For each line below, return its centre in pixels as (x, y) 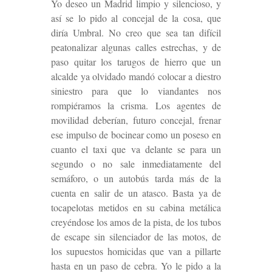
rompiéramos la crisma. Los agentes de (136, 105)
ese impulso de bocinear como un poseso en (136, 134)
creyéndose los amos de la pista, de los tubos (136, 222)
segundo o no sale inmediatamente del (136, 163)
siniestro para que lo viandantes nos (136, 90)
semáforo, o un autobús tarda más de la (136, 178)
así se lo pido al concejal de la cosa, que (136, 18)
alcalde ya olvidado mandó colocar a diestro (136, 76)
